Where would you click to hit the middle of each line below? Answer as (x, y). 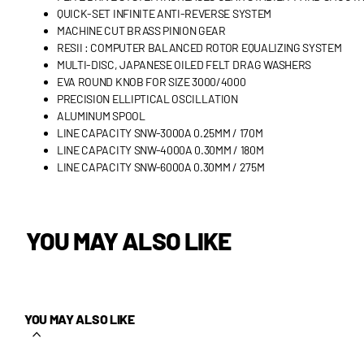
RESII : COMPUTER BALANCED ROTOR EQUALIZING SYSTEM (199, 48)
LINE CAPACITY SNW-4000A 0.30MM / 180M (160, 150)
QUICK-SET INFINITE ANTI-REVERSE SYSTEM (164, 14)
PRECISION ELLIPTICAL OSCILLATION (147, 99)
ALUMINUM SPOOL (101, 116)
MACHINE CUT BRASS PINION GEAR (141, 31)
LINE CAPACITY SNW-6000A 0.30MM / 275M (161, 167)
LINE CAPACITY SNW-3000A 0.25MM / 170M (160, 133)
